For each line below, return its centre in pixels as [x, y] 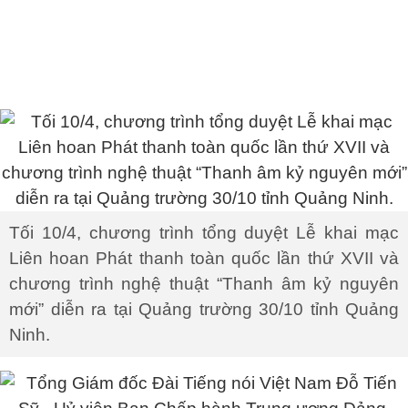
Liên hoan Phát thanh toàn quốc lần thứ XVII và [204, 258]
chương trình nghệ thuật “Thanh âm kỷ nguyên [204, 284]
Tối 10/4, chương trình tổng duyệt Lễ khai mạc [204, 233]
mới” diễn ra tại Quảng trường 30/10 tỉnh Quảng [204, 309]
